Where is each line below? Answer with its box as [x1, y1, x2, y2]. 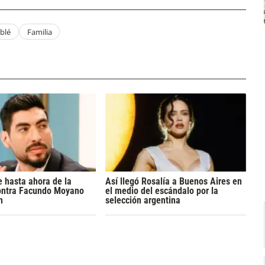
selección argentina [105, 195, 180, 206]
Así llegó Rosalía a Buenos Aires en [105, 176, 242, 188]
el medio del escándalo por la [105, 185, 218, 197]
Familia [27, 26, 52, 37]
